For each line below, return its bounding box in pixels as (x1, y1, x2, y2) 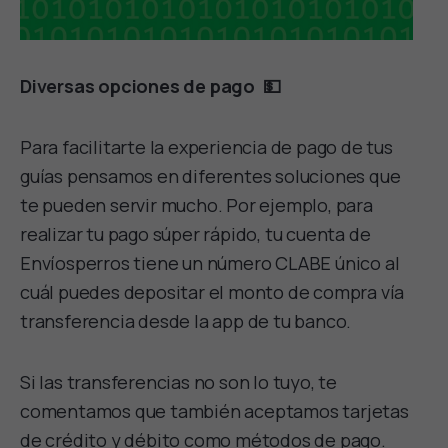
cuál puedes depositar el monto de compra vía (20, 279, 405, 304)
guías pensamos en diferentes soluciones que (20, 163, 401, 188)
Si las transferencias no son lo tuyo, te (20, 369, 337, 394)
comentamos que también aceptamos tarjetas (20, 398, 409, 423)
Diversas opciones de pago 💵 (20, 73, 281, 98)
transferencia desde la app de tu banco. (20, 308, 355, 333)
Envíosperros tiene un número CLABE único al (20, 250, 400, 275)
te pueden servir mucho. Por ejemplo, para (20, 192, 373, 217)
